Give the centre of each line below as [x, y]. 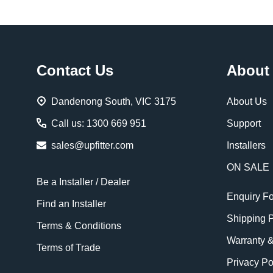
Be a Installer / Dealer [83, 182]
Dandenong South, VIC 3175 [114, 101]
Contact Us [75, 70]
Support [244, 123]
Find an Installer [71, 204]
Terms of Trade [69, 248]
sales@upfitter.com [92, 145]
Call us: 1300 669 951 [99, 123]
